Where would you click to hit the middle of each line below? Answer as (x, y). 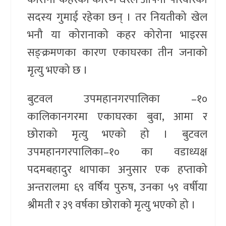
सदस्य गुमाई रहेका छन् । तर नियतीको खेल (117, 18)
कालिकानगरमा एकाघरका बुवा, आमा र (117, 117)
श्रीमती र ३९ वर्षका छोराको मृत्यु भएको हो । (112, 205)
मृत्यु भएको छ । (58, 71)
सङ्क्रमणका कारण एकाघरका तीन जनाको (117, 53)
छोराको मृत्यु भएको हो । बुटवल (117, 135)
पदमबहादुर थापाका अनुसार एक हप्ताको (117, 170)
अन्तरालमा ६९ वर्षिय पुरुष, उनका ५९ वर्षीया (117, 188)
